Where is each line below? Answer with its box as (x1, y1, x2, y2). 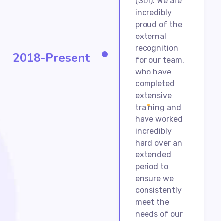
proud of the (135, 19, 182, 29)
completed (135, 78, 175, 88)
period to (135, 161, 168, 171)
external (135, 31, 166, 41)
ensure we (135, 173, 174, 183)
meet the (135, 197, 169, 207)
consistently (135, 185, 182, 195)
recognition (135, 43, 178, 53)
